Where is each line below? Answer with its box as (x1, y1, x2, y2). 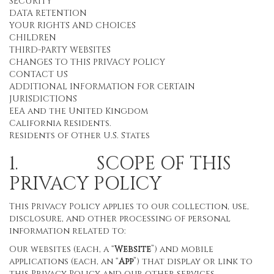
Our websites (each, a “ (9, 243, 114, 255)
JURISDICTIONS (9, 93, 77, 105)
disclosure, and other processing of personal (9, 213, 231, 224)
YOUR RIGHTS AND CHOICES (9, 20, 136, 31)
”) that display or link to (133, 256, 253, 267)
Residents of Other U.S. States (9, 130, 150, 141)
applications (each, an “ (9, 256, 119, 267)
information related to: (9, 225, 126, 237)
